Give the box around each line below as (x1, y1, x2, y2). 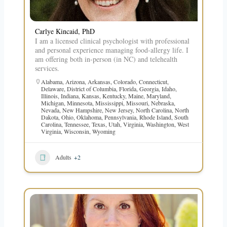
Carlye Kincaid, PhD (34, 26, 95, 36)
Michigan (41, 98, 64, 107)
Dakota (41, 112, 58, 121)
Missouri (126, 98, 148, 107)
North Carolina (135, 105, 172, 114)
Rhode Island (139, 112, 171, 121)
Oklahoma (76, 112, 101, 121)
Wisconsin (63, 127, 89, 135)
